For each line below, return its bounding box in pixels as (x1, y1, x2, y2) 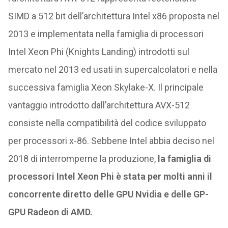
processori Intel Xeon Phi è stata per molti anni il (8, 171, 212, 182)
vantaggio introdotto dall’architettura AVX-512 (8, 100, 190, 110)
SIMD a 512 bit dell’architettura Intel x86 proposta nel (8, 11, 219, 21)
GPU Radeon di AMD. (8, 207, 93, 217)
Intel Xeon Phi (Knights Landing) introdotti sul (8, 46, 189, 57)
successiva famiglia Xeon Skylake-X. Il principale (8, 82, 204, 93)
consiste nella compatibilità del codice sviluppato (8, 118, 206, 128)
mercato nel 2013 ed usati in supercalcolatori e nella (8, 64, 217, 75)
